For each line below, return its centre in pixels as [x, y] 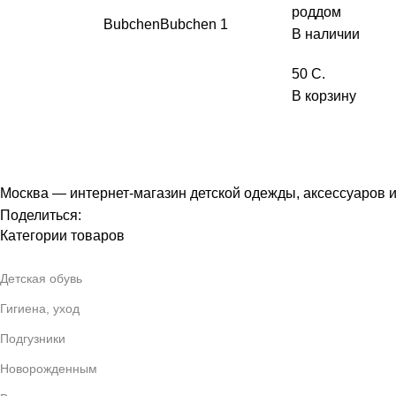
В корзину [324, 95]
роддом [316, 11]
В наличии [326, 34]
